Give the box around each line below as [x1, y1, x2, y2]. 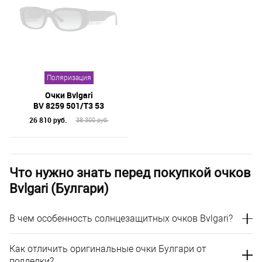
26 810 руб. [29, 115, 67, 125]
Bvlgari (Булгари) [9, 181, 109, 196]
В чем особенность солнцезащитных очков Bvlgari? [9, 213, 233, 224]
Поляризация [46, 74, 91, 82]
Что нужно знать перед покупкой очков [9, 166, 251, 180]
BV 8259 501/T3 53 [33, 100, 104, 111]
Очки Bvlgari [44, 89, 93, 101]
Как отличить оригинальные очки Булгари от [9, 243, 206, 254]
